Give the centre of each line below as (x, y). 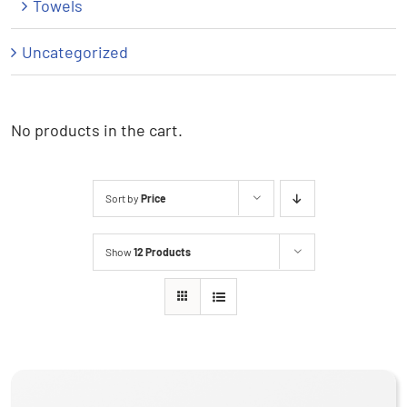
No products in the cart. (96, 129)
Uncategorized (74, 51)
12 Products (162, 251)
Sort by (123, 198)
